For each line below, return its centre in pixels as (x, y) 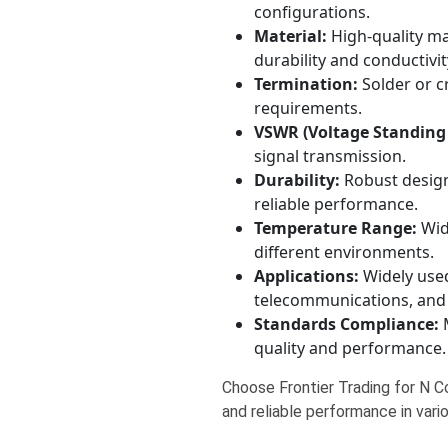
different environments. (343, 252)
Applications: (306, 276)
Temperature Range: (335, 228)
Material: (290, 36)
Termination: (305, 84)
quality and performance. (349, 348)
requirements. (307, 108)
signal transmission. (329, 156)
